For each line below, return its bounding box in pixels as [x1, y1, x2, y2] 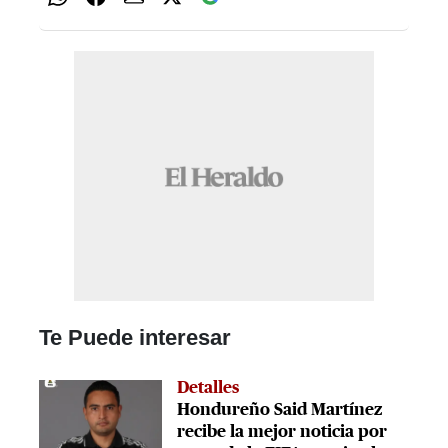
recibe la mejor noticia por [177, 423, 388, 441]
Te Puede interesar [38, 325, 231, 351]
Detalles [177, 379, 240, 397]
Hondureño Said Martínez [177, 401, 383, 419]
